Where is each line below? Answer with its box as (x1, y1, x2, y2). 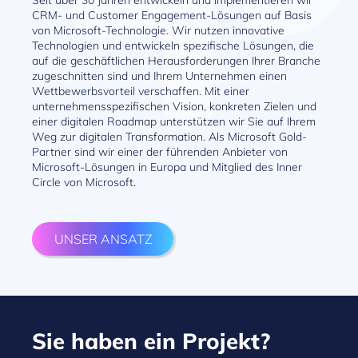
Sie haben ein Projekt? (32, 327, 270, 356)
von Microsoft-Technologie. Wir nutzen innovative (32, 23, 284, 38)
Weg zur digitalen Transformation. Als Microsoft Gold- (32, 129, 307, 145)
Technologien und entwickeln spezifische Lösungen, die (32, 38, 314, 54)
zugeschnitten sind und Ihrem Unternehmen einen (32, 69, 287, 84)
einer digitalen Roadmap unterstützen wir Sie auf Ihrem (32, 114, 316, 129)
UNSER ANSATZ (54, 231, 152, 248)
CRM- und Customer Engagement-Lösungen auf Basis (32, 8, 312, 23)
